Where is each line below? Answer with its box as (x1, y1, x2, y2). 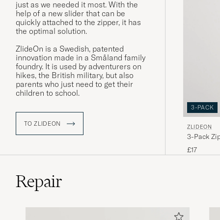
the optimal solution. (16, 26, 87, 36)
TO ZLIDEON (24, 119, 63, 127)
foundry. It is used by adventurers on (16, 61, 141, 72)
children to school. (16, 88, 80, 98)
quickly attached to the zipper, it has (16, 17, 141, 27)
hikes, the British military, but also (16, 70, 134, 81)
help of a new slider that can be (16, 8, 125, 19)
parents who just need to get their (16, 79, 133, 89)
